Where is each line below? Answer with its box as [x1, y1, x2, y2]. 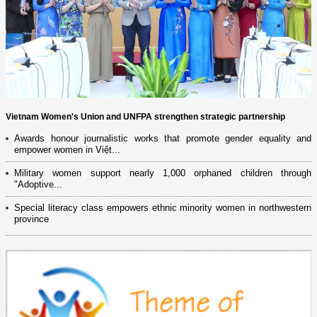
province [14, 213, 49, 224]
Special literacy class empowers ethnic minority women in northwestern [14, 202, 311, 213]
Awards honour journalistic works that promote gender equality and [14, 132, 311, 144]
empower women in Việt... [14, 144, 120, 155]
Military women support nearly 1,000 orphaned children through [14, 167, 311, 178]
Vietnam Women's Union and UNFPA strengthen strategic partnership [6, 111, 285, 122]
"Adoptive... [14, 178, 62, 190]
